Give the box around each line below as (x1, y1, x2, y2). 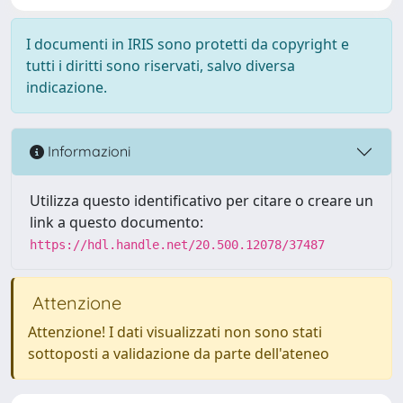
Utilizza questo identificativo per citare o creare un (30, 190, 373, 210)
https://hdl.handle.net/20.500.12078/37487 (30, 237, 325, 252)
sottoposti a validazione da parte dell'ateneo (28, 343, 329, 363)
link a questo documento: (30, 211, 203, 232)
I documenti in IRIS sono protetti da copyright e (26, 33, 349, 54)
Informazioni (44, 142, 130, 161)
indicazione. (26, 76, 107, 97)
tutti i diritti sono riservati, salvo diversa (26, 55, 295, 76)
